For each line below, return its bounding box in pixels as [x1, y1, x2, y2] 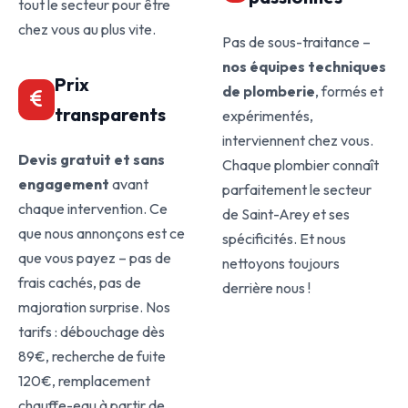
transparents [54, 103, 166, 126]
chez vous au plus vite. [18, 20, 156, 38]
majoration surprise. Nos [18, 298, 170, 316]
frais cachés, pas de [18, 273, 141, 291]
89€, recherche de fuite [18, 347, 166, 365]
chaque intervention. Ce [18, 199, 168, 218]
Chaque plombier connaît [222, 156, 379, 174]
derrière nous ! [222, 279, 311, 297]
